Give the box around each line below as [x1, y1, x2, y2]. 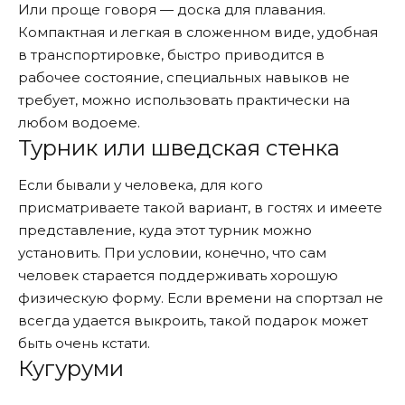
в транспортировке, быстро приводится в [18, 46, 325, 64]
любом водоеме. [18, 114, 140, 132]
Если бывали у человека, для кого [18, 175, 263, 193]
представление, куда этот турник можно [18, 221, 312, 239]
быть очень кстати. [18, 334, 150, 352]
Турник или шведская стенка [18, 135, 340, 162]
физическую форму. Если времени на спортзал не [18, 288, 383, 306]
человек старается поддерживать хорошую [18, 266, 338, 284]
